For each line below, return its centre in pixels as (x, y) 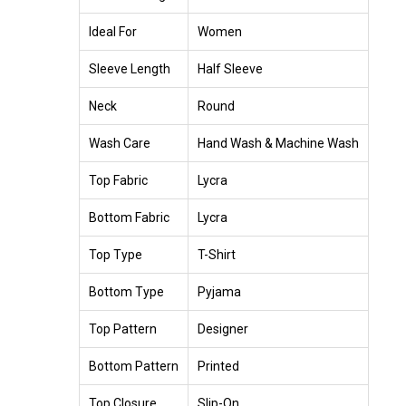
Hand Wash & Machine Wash (278, 143)
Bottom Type (126, 291)
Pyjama (219, 291)
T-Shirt (217, 254)
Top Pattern (123, 329)
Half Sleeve (230, 68)
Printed (218, 366)
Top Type (116, 254)
